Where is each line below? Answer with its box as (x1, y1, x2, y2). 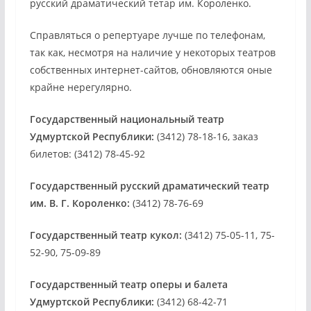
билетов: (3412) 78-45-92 (29, 147, 145, 161)
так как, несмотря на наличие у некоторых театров (29, 46, 276, 60)
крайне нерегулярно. (29, 81, 132, 94)
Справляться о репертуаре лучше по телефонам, (29, 28, 265, 42)
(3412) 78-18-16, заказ (153, 130, 258, 144)
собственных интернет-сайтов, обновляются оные (29, 63, 272, 77)
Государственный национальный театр (29, 112, 224, 126)
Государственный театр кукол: (29, 228, 182, 242)
